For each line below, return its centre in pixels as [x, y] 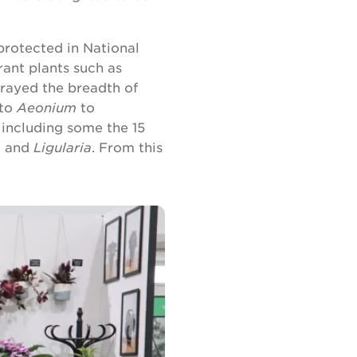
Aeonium [47, 107]
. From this [127, 147]
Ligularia [63, 147]
